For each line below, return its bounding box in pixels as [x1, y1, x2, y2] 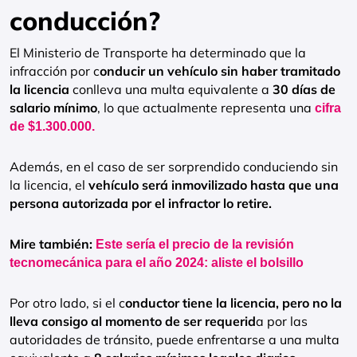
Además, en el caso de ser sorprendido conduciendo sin [10, 159, 338, 175]
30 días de [273, 81, 335, 97]
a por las [256, 313, 308, 329]
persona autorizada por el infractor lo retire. [10, 195, 272, 211]
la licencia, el [10, 177, 85, 193]
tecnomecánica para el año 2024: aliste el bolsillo [10, 256, 304, 269]
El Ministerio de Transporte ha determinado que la [10, 45, 306, 61]
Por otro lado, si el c [10, 295, 125, 311]
